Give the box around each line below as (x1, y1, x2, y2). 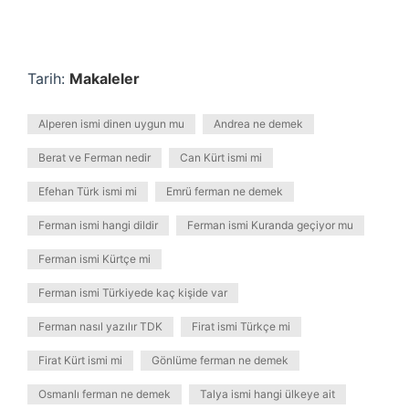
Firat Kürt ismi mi (38, 353, 122, 367)
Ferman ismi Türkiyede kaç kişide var (38, 286, 227, 299)
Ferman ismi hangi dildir (38, 218, 158, 232)
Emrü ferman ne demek (166, 184, 283, 198)
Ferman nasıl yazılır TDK (38, 320, 163, 333)
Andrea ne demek (214, 117, 303, 131)
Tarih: (27, 69, 69, 88)
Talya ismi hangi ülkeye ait (200, 387, 335, 401)
